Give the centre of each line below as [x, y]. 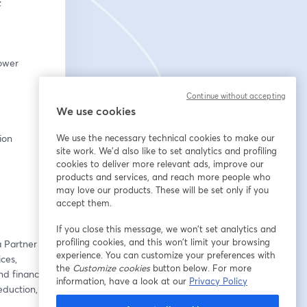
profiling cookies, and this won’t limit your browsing [163, 242]
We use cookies [96, 111]
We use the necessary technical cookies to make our [165, 138]
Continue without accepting [236, 96]
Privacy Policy [218, 281]
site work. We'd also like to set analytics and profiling [167, 151]
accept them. [84, 203]
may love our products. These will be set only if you [162, 190]
